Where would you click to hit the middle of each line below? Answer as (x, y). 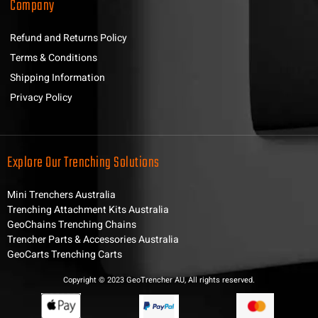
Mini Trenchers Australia (61, 194)
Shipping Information (57, 77)
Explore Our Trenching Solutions (83, 163)
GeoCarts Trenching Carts (65, 254)
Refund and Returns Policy (68, 38)
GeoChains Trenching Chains (72, 224)
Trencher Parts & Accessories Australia (93, 239)
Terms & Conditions (54, 57)
